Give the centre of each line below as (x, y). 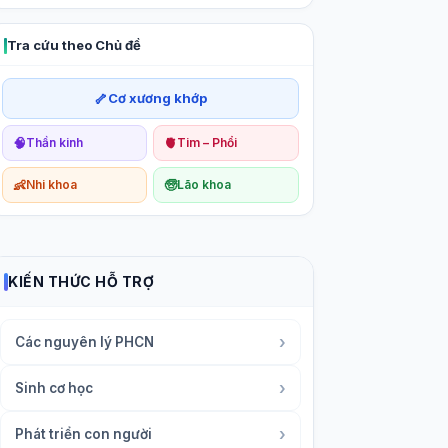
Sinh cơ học (54, 388)
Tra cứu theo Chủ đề (74, 45)
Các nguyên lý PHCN (85, 342)
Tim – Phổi (207, 143)
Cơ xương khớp (157, 98)
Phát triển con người (84, 434)
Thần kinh (55, 143)
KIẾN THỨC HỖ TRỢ (81, 282)
